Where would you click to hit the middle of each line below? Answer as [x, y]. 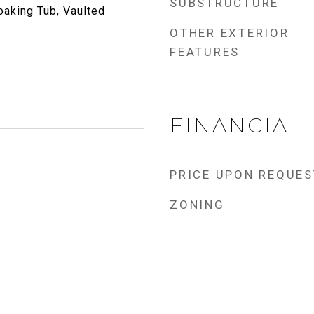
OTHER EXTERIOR [230, 33]
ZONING [197, 205]
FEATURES [205, 52]
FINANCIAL [236, 125]
